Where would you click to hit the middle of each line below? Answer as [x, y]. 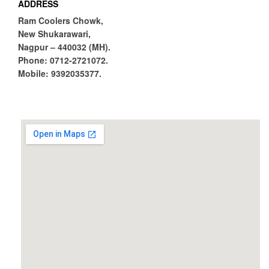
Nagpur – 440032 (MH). [64, 47]
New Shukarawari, [54, 34]
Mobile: [33, 74]
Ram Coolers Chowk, [61, 21]
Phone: [33, 60]
